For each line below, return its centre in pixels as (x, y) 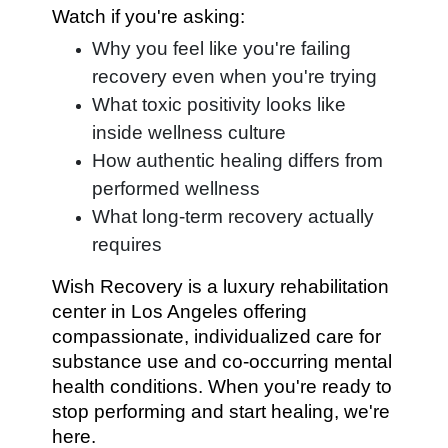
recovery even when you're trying (235, 76)
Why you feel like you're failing (222, 48)
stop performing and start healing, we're (221, 411)
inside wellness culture (189, 132)
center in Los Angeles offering (180, 311)
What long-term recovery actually (233, 216)
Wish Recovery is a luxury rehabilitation (221, 286)
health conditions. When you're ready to (222, 386)
